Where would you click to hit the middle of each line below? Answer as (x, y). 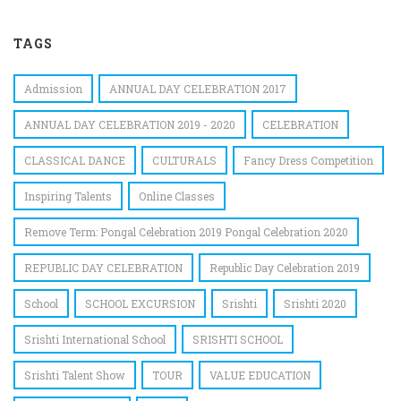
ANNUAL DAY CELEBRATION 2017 (198, 88)
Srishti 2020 (315, 303)
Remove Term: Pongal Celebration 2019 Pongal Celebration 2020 (186, 231)
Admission (53, 88)
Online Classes (177, 196)
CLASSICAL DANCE (75, 160)
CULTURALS (184, 160)
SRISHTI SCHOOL (238, 339)
